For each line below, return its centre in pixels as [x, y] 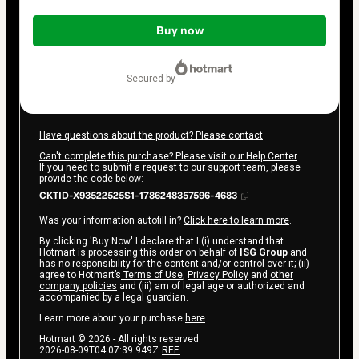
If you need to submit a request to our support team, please [170, 167]
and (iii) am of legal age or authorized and [211, 286]
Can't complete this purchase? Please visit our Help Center [168, 156]
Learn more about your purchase [112, 318]
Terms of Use [152, 274]
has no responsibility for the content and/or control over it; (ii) [174, 263]
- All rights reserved [155, 339]
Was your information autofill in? [111, 220]
